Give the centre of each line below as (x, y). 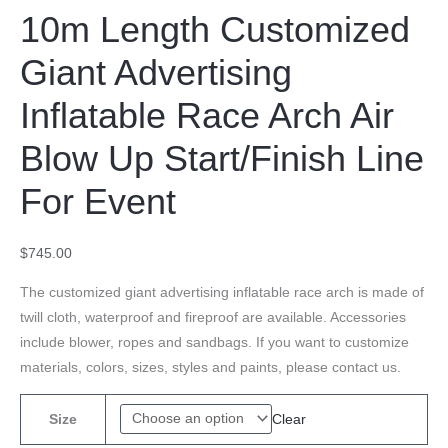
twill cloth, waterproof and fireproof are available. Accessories (213, 317)
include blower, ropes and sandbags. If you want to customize (214, 342)
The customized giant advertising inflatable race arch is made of (222, 292)
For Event (98, 201)
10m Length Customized (215, 29)
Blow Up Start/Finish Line (222, 158)
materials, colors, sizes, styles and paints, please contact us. (210, 367)
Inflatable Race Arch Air (207, 115)
